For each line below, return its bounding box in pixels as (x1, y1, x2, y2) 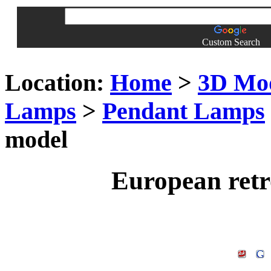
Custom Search (202, 37, 260, 47)
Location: (5, 68, 104, 96)
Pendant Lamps (102, 97, 265, 125)
